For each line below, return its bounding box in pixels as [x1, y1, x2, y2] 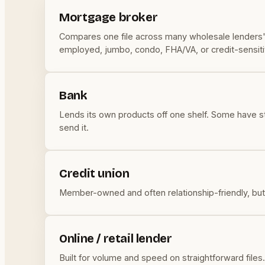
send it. [59, 122, 89, 133]
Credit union [59, 166, 130, 181]
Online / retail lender [59, 231, 172, 246]
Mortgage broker [59, 10, 158, 25]
